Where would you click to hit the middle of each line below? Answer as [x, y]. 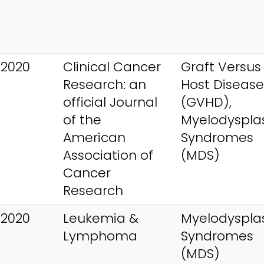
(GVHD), [206, 102]
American [94, 137]
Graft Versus [221, 67]
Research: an [105, 84]
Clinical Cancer [112, 67]
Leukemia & [101, 218]
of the [82, 120]
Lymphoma [100, 236]
